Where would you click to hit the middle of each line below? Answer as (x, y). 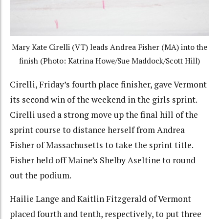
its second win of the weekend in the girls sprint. (104, 99)
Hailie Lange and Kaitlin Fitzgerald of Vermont (100, 199)
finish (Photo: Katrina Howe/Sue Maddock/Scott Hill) (109, 61)
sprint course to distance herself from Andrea (97, 130)
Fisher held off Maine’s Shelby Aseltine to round (103, 160)
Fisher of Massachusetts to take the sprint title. (102, 145)
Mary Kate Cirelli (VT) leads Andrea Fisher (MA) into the (109, 47)
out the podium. (41, 175)
